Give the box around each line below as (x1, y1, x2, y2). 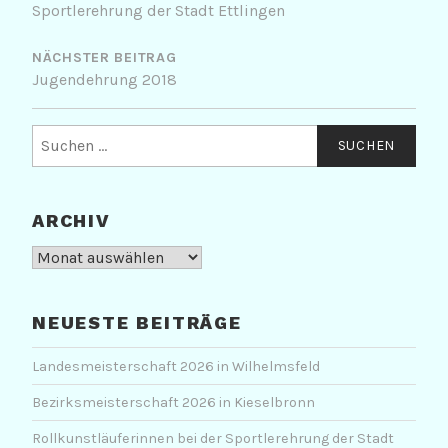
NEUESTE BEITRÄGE (32, 311, 242, 333)
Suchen (31, 126, 82, 144)
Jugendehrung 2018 (32, 70, 177, 90)
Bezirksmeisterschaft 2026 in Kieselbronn (32, 394, 315, 412)
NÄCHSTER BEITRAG (32, 49, 177, 67)
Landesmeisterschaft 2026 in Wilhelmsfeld (32, 357, 320, 375)
